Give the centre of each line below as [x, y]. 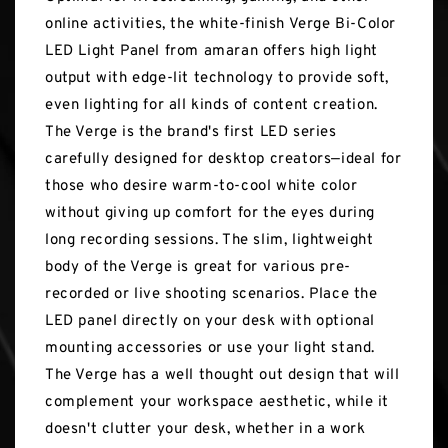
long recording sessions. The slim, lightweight [209, 241]
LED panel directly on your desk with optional [210, 322]
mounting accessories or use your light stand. [210, 349]
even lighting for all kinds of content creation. [211, 106]
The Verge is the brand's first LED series [191, 133]
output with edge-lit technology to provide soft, [217, 79]
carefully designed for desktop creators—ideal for [223, 160]
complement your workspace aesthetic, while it [217, 403]
